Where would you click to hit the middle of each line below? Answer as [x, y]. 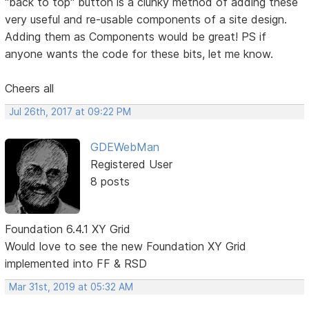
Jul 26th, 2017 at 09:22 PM [70, 112]
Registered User [131, 165]
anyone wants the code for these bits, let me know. [139, 54]
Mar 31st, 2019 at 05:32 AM [71, 287]
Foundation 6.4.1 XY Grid [68, 229]
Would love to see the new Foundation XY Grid [126, 246]
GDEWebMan [124, 147]
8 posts [110, 182]
